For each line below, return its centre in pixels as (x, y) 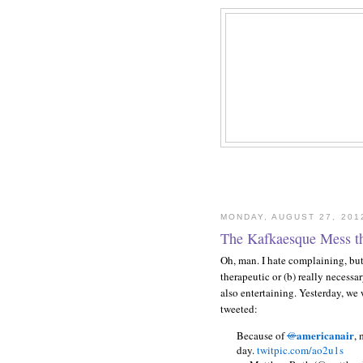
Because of (262, 335)
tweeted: (239, 308)
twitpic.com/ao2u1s (300, 350)
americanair (325, 335)
